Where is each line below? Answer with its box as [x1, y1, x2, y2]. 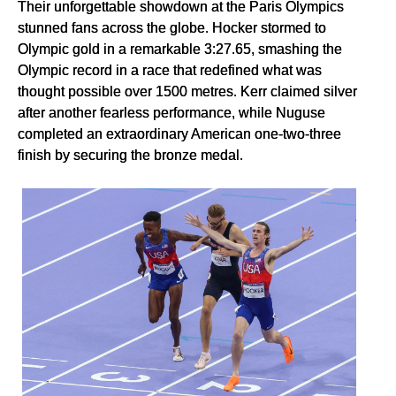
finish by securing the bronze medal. [18, 147, 243, 164]
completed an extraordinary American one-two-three [18, 126, 341, 142]
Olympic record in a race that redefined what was [18, 62, 322, 79]
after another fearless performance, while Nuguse [18, 104, 325, 121]
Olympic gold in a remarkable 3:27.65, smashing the [18, 41, 342, 57]
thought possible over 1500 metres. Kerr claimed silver [18, 83, 357, 100]
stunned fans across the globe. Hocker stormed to [18, 19, 326, 36]
